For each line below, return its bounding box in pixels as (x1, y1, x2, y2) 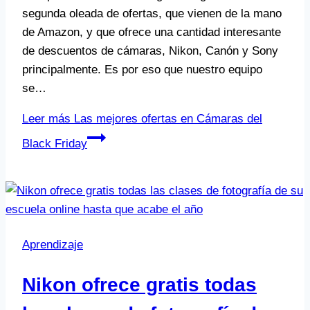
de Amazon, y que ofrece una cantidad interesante (22, 26, 281, 39)
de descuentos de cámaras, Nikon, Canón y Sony (22, 44, 278, 58)
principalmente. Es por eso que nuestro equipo (22, 63, 262, 77)
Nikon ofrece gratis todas (22, 273, 257, 295)
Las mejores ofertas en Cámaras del (71, 112, 262, 126)
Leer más (22, 112, 71, 126)
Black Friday (22, 137, 87, 151)
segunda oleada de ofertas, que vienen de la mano (22, 7, 282, 21)
